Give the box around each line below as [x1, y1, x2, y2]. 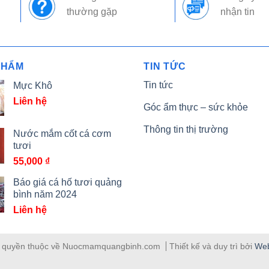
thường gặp [66, 7, 117, 17]
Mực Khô [13, 80, 52, 91]
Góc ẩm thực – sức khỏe [144, 101, 248, 112]
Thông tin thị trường [144, 124, 228, 134]
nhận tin [220, 7, 255, 17]
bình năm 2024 [13, 189, 77, 199]
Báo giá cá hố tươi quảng [13, 177, 122, 187]
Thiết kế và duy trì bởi [169, 241, 255, 251]
